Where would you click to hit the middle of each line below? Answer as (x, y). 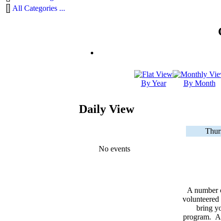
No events (114, 149)
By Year (153, 83)
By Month (199, 83)
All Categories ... (39, 8)
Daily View (107, 109)
